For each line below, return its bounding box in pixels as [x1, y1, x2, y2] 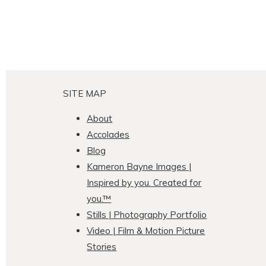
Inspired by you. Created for [87, 176, 202, 188]
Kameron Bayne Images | [87, 160, 192, 172]
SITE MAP [63, 87, 107, 99]
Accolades [87, 128, 130, 140]
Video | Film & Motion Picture [87, 224, 205, 236]
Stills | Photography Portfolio [87, 208, 207, 220]
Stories [87, 240, 117, 252]
